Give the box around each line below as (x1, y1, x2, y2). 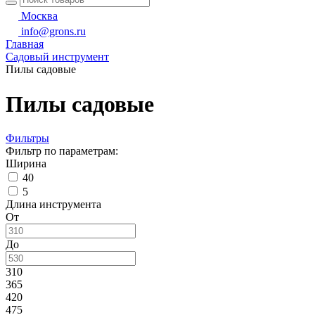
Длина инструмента (6, 198, 101, 211)
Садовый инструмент (6, 51, 109, 63)
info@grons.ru (21, 25, 86, 38)
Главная (6, 38, 44, 51)
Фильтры (6, 132, 49, 145)
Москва (21, 10, 58, 22)
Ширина (6, 157, 46, 170)
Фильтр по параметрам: (6, 145, 118, 157)
